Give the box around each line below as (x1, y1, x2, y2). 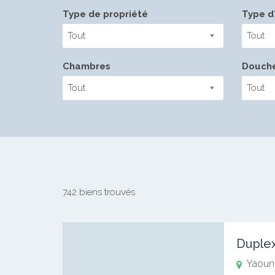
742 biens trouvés (63, 187, 135, 198)
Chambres (63, 61, 110, 72)
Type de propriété (63, 9, 148, 20)
